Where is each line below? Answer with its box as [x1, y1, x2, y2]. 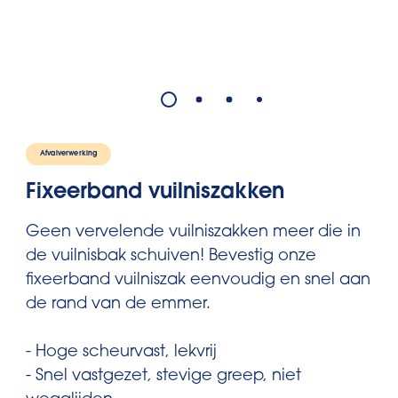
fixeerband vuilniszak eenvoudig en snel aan [26, 273, 370, 289]
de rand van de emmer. [26, 297, 211, 313]
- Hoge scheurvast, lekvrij [26, 345, 217, 361]
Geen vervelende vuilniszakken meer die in [26, 225, 361, 241]
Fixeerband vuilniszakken [26, 182, 284, 203]
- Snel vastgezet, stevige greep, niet [26, 369, 301, 385]
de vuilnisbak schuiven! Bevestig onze [26, 249, 316, 265]
